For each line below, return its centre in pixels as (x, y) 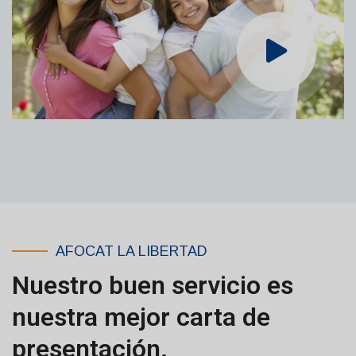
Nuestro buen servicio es (153, 286)
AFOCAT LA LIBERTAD (132, 252)
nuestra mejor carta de (141, 317)
